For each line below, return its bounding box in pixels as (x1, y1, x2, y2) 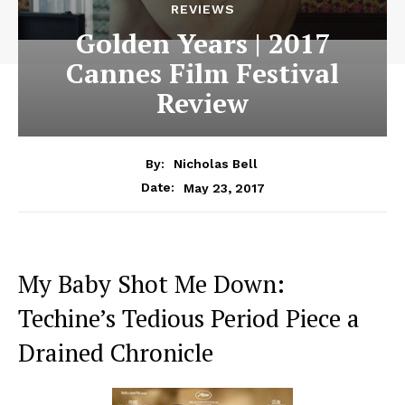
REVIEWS (170, 2, 235, 17)
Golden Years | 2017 (75, 25, 330, 62)
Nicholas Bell (173, 156, 258, 172)
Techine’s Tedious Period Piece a (18, 302, 360, 335)
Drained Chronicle (18, 336, 213, 370)
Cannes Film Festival (66, 55, 339, 92)
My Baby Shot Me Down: (18, 268, 285, 301)
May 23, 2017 (183, 180, 265, 195)
